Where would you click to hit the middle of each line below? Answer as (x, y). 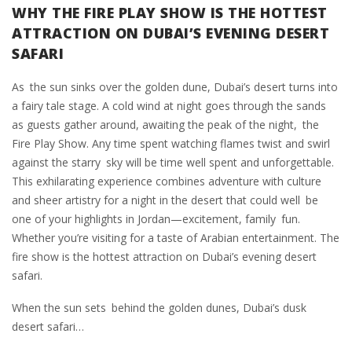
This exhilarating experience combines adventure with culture (167, 181)
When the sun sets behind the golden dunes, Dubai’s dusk (159, 308)
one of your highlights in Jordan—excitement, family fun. (156, 219)
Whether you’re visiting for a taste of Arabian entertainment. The (176, 238)
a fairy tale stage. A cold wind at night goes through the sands (169, 106)
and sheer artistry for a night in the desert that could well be (165, 200)
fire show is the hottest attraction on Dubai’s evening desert (164, 257)
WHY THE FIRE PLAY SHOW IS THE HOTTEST (170, 13)
